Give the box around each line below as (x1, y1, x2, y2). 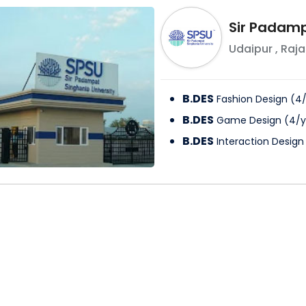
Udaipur (228, 41, 273, 57)
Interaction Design (216, 135, 304, 149)
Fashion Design (216, 92, 288, 107)
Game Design (216, 113, 281, 128)
